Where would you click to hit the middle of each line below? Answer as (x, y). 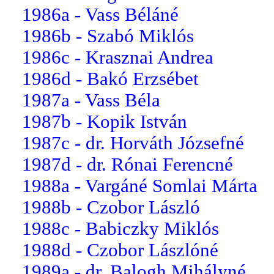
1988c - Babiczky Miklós (120, 228)
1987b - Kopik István (105, 121)
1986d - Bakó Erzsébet (110, 79)
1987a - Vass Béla (91, 100)
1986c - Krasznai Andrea (118, 57)
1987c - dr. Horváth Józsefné (133, 143)
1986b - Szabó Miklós (108, 36)
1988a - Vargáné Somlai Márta (140, 186)
